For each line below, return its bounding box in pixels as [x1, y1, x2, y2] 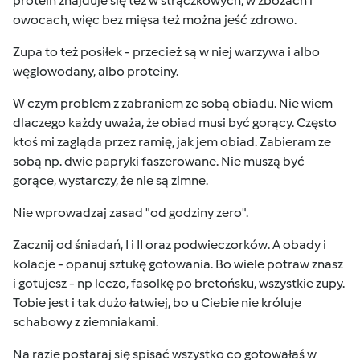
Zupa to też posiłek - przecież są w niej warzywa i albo [13, 44, 320, 59]
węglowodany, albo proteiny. [13, 63, 178, 79]
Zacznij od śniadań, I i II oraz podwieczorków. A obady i [13, 237, 326, 252]
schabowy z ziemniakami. [13, 314, 158, 329]
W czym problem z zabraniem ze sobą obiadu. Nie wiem [13, 96, 333, 111]
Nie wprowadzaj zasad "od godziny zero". [13, 205, 248, 220]
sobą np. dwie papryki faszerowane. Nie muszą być [13, 153, 305, 169]
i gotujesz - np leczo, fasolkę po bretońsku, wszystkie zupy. [13, 276, 345, 291]
